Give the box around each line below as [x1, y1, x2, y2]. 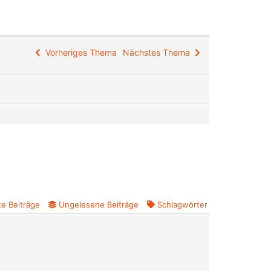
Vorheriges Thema [41, 47, 117, 58]
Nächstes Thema [123, 47, 195, 58]
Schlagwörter [157, 200, 207, 210]
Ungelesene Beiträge [59, 200, 139, 210]
